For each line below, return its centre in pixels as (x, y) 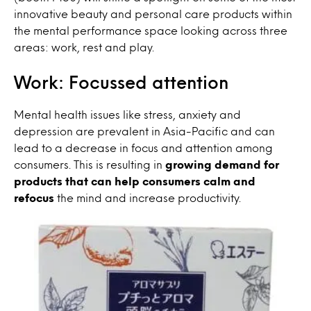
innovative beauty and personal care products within (153, 14)
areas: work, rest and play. (84, 47)
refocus (34, 197)
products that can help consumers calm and (135, 181)
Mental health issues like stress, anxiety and (127, 114)
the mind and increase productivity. (148, 197)
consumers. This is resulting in (90, 164)
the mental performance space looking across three (151, 30)
